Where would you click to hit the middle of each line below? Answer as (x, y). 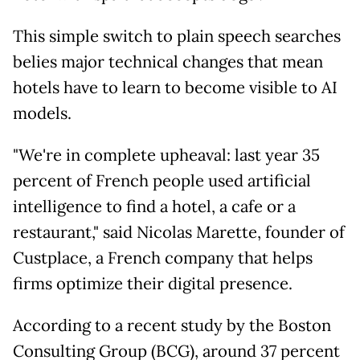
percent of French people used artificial (162, 181)
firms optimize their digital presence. (153, 284)
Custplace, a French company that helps (163, 258)
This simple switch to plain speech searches (177, 37)
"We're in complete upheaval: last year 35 (166, 155)
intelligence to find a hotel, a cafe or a (154, 207)
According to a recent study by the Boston (172, 326)
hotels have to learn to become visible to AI (175, 88)
